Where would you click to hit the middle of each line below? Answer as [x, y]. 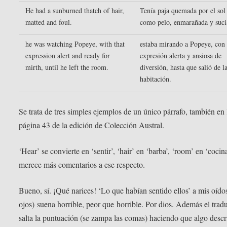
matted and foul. [49, 22]
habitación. [156, 79]
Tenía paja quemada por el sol [183, 11]
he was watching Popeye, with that [75, 44]
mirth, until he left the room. [67, 67]
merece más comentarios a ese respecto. [82, 164]
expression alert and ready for [68, 56]
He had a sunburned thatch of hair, [75, 11]
